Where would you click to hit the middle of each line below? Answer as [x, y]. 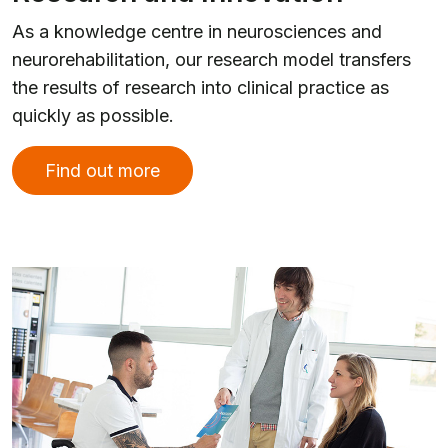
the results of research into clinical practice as [200, 88]
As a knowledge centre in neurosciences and [197, 32]
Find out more [102, 171]
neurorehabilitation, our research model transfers [211, 60]
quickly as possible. [95, 116]
